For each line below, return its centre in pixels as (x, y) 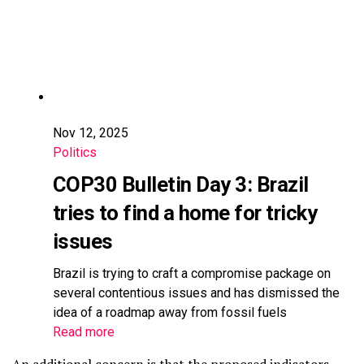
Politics (75, 152)
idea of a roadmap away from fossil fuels (170, 312)
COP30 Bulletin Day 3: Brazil (181, 184)
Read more (84, 331)
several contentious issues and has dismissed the (196, 292)
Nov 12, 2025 (91, 132)
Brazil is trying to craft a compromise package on (192, 273)
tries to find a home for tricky (185, 212)
